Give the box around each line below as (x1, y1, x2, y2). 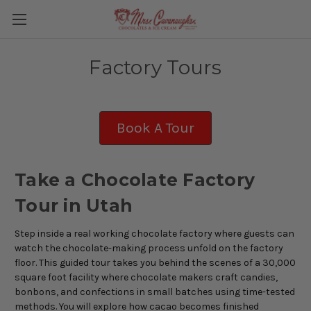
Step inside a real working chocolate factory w (15, 227, 221, 239)
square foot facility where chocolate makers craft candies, (15, 271, 278, 283)
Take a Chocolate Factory (15, 169, 255, 190)
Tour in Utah (15, 194, 133, 216)
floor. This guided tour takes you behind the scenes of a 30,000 (15, 256, 296, 269)
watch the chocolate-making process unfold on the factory (15, 242, 283, 254)
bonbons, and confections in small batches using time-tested (15, 285, 295, 298)
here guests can (221, 227, 294, 239)
